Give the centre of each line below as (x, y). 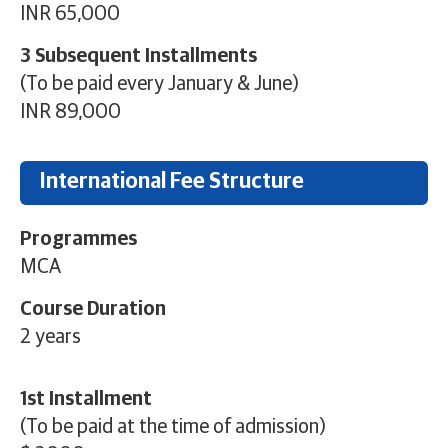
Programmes (78, 238)
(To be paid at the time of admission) (173, 427)
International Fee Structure (172, 181)
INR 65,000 (70, 13)
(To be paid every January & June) (159, 84)
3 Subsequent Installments (138, 56)
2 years (50, 337)
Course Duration (93, 309)
